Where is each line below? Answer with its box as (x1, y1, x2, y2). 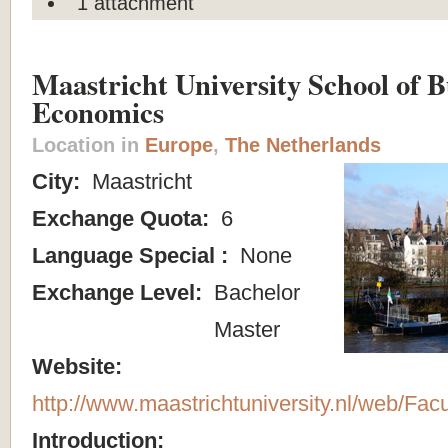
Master (208, 316, 280, 342)
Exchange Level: (32, 279, 208, 305)
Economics (32, 90, 164, 133)
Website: (32, 353, 128, 379)
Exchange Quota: (32, 205, 215, 231)
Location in (32, 133, 145, 156)
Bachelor (208, 279, 300, 305)
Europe (145, 133, 213, 156)
